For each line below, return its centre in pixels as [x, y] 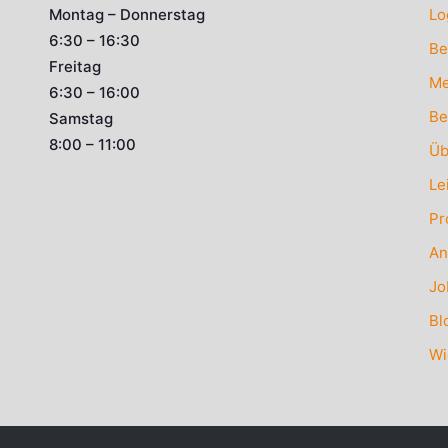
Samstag [81, 118]
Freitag [75, 66]
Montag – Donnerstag [127, 14]
